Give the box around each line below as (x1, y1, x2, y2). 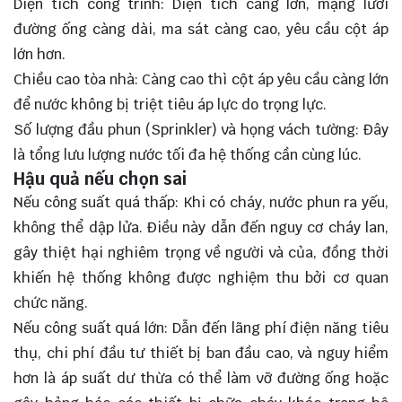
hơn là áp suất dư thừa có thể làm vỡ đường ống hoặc (13, 368, 389, 388)
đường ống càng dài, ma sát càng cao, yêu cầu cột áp (13, 19, 389, 39)
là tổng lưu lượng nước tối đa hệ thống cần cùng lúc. (13, 144, 362, 164)
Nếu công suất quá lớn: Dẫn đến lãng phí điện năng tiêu (13, 318, 389, 337)
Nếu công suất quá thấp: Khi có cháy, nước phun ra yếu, (13, 192, 389, 212)
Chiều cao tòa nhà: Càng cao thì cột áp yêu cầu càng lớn (13, 69, 389, 89)
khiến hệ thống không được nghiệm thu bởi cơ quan (13, 267, 389, 287)
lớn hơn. (13, 44, 66, 64)
